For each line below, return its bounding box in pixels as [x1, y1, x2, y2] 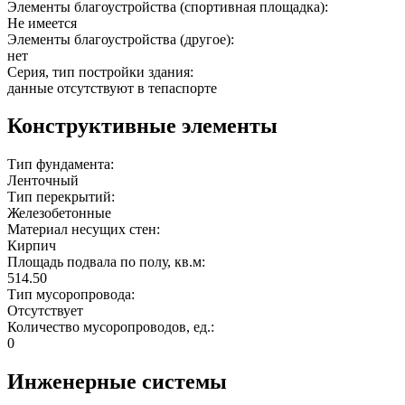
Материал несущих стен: [7, 221, 164, 238]
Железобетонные [7, 205, 111, 221]
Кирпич [7, 238, 56, 254]
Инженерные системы [7, 370, 227, 394]
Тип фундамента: [7, 156, 118, 173]
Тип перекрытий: [7, 189, 118, 205]
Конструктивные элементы [7, 114, 278, 138]
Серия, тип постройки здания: [7, 63, 197, 80]
